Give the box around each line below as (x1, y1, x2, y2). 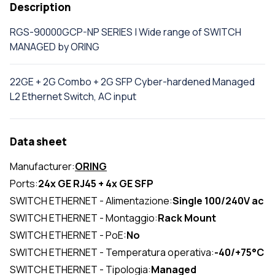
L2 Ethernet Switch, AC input (10, 90, 136, 103)
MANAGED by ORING (10, 40, 99, 53)
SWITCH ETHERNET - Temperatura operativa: (10, 246, 214, 259)
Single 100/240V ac (172, 194, 264, 207)
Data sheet (10, 134, 67, 149)
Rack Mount (158, 211, 216, 225)
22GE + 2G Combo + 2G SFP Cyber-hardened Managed (10, 75, 255, 88)
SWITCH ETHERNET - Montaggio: (10, 211, 158, 225)
